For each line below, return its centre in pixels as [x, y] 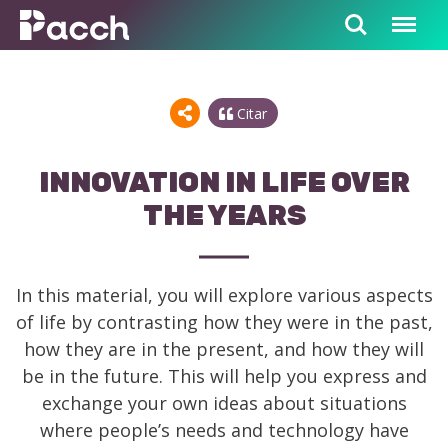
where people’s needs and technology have [224, 430]
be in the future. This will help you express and [224, 376]
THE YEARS [224, 215]
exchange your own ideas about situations [224, 403]
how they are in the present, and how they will [224, 349]
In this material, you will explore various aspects [224, 295]
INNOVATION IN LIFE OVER [224, 182]
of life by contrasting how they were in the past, [224, 322]
